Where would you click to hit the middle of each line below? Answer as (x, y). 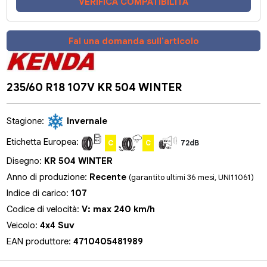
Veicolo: (24, 225)
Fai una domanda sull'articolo (133, 41)
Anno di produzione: (48, 177)
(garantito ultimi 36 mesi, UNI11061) (192, 177)
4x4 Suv (58, 225)
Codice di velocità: (44, 209)
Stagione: (27, 121)
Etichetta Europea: (44, 142)
